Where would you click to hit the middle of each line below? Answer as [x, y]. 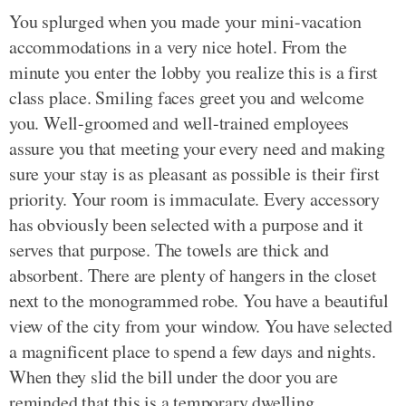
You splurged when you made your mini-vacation [185, 21]
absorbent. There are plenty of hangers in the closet [193, 275]
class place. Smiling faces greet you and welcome [187, 97]
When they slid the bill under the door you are [174, 377]
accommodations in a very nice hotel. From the [178, 47]
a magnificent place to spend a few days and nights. [193, 351]
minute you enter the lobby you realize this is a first [194, 72]
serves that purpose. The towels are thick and [169, 250]
